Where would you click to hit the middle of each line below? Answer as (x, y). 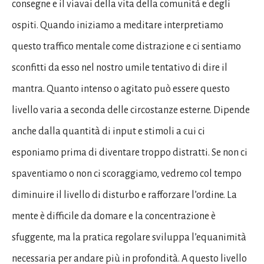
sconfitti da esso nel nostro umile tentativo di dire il (120, 68)
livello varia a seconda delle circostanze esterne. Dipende (131, 110)
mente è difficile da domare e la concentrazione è (114, 216)
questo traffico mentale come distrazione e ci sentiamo (126, 47)
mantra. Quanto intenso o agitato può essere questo (121, 89)
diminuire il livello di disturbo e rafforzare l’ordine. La (124, 195)
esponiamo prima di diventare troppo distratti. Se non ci (130, 153)
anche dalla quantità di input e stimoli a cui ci (108, 131)
